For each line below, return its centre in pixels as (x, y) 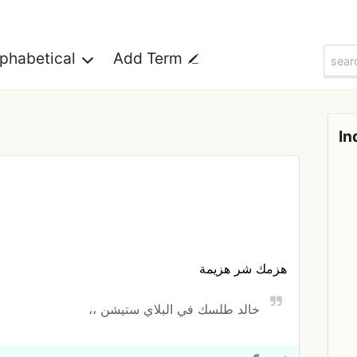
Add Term (150, 59)
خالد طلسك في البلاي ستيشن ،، (175, 309)
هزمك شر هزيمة (243, 269)
